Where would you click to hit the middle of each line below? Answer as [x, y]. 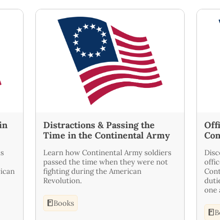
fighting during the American [92, 171]
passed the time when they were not [106, 162]
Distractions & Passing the [99, 125]
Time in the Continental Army [107, 135]
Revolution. [63, 180]
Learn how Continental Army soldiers [107, 152]
